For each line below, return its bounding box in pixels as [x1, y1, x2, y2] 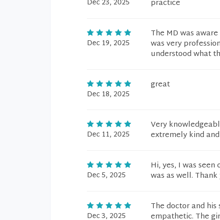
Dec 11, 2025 [87, 129, 130, 141]
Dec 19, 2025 [87, 37, 130, 50]
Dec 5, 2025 [87, 169, 126, 182]
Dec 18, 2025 [87, 88, 130, 101]
